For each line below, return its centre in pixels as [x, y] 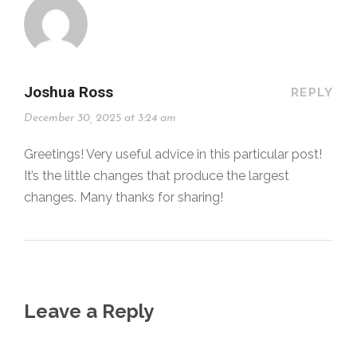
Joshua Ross [69, 92]
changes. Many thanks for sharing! [124, 198]
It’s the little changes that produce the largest [157, 176]
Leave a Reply [89, 312]
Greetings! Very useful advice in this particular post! [173, 155]
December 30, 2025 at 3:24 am [100, 119]
